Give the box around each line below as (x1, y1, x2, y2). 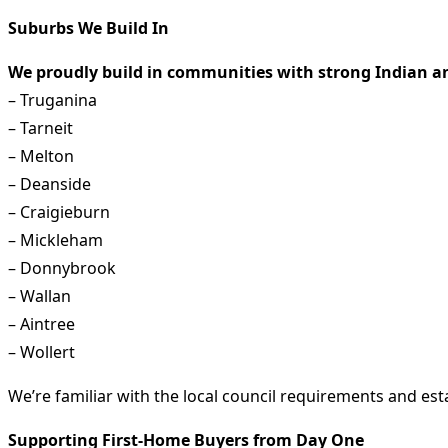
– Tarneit (8, 116, 73, 139)
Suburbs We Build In (8, 16, 169, 39)
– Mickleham (8, 228, 103, 251)
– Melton (8, 144, 74, 167)
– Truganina (8, 88, 97, 111)
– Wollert (8, 340, 75, 363)
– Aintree (8, 312, 75, 335)
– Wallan (8, 284, 71, 307)
